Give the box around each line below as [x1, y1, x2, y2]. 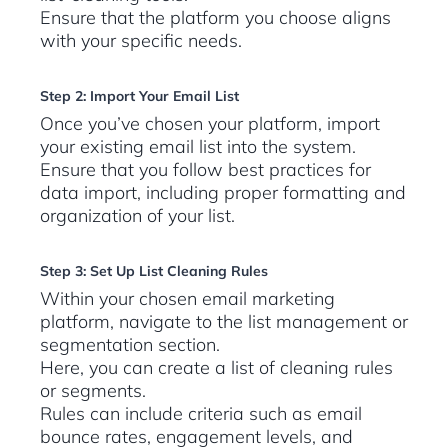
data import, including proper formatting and [40, 181, 406, 205]
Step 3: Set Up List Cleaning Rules [40, 262, 268, 281]
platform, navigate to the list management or [40, 310, 408, 334]
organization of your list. [40, 204, 235, 228]
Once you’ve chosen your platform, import [40, 112, 380, 136]
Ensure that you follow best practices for [40, 158, 371, 182]
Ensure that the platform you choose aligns [40, 6, 391, 30]
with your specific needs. [40, 29, 242, 53]
